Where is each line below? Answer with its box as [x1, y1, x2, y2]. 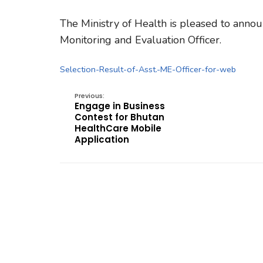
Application [75, 133, 129, 146]
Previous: [75, 91, 104, 100]
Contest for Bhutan [75, 111, 164, 123]
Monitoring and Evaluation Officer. [60, 33, 221, 47]
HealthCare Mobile [75, 122, 161, 134]
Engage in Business [75, 100, 165, 112]
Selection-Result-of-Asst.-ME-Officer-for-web [60, 63, 236, 75]
